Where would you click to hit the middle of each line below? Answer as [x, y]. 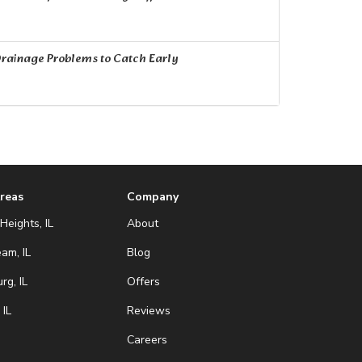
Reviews [148, 311]
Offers [143, 282]
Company [152, 197]
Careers [147, 340]
